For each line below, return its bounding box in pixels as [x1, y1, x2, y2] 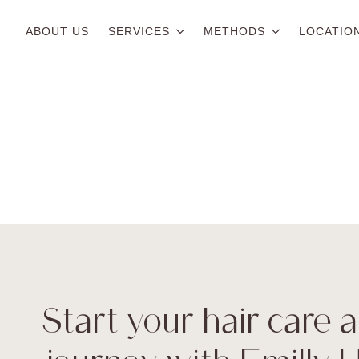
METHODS [204, 25, 265, 38]
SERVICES [108, 25, 170, 38]
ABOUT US [26, 25, 89, 38]
